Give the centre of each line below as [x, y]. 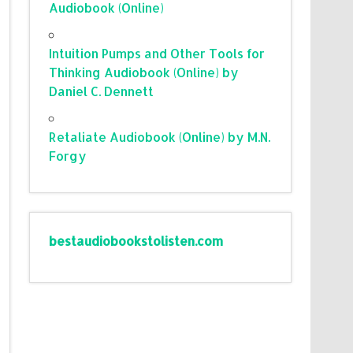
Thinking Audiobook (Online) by [144, 72]
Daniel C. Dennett [102, 91]
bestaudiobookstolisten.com [136, 240]
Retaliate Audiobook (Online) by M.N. [160, 136]
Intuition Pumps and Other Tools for [157, 53]
